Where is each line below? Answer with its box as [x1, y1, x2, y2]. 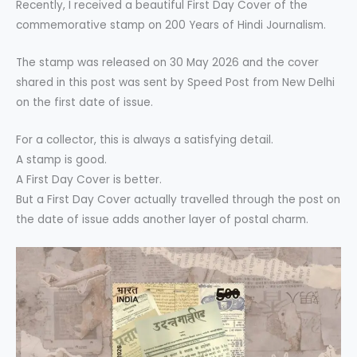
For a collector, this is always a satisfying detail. [16, 131, 273, 147]
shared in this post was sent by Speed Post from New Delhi [16, 74, 335, 90]
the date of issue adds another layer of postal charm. [16, 211, 308, 227]
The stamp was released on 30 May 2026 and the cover [16, 54, 319, 70]
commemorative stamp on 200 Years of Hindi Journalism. [16, 17, 326, 33]
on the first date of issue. [16, 94, 153, 110]
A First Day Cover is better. [16, 171, 162, 187]
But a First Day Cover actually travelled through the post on [16, 191, 340, 207]
